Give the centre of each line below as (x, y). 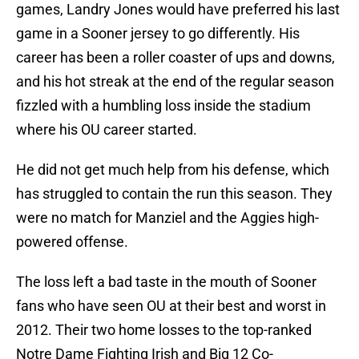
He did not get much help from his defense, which (173, 170)
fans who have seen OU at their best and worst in (171, 306)
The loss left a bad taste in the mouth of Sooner (166, 282)
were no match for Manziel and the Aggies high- (167, 218)
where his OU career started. (107, 130)
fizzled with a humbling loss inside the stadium (163, 106)
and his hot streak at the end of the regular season (175, 82)
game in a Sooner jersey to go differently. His (158, 34)
